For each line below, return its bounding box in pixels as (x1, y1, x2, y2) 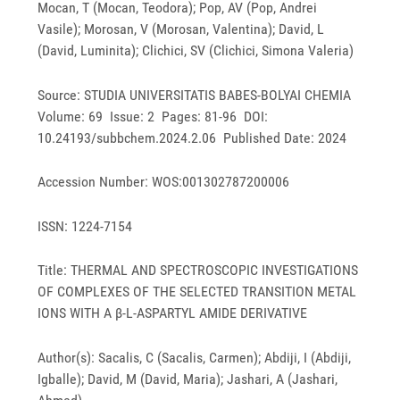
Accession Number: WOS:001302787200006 (37, 173, 290, 191)
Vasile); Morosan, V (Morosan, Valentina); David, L (37, 20, 325, 37)
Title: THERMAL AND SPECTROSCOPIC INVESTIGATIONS (37, 262, 359, 279)
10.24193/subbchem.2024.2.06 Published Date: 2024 (37, 129, 347, 146)
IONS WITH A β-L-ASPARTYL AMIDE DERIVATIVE (37, 304, 308, 322)
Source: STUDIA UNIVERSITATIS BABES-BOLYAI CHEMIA (37, 86, 355, 104)
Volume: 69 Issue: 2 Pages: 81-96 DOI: (37, 107, 269, 125)
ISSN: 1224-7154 (37, 217, 133, 235)
